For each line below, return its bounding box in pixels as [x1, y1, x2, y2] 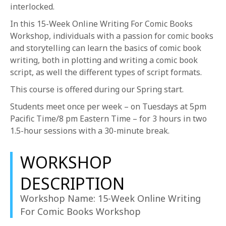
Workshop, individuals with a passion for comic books [10, 30, 213, 41]
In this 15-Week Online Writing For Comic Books [10, 18, 193, 29]
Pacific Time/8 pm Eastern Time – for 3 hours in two [10, 113, 207, 124]
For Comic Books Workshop [20, 205, 141, 217]
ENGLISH [29, 25, 72, 37]
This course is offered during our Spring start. [10, 84, 184, 95]
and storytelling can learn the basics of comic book [10, 42, 201, 53]
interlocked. [10, 1, 54, 12]
